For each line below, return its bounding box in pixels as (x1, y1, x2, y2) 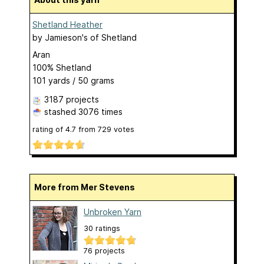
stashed (42, 106, 78, 117)
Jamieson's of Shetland (45, 32, 137, 42)
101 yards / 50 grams (32, 75, 114, 85)
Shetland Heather (32, 19, 103, 29)
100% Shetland (32, 62, 91, 72)
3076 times (78, 106, 123, 117)
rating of (32, 124, 65, 134)
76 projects (84, 246, 125, 256)
